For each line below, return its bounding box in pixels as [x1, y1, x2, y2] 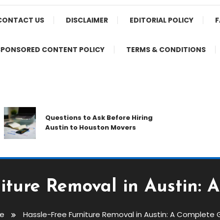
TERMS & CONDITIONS [126, 45, 206, 55]
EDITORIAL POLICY [129, 15, 193, 26]
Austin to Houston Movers [35, 123, 127, 133]
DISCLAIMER [65, 15, 108, 26]
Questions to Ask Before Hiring [35, 113, 143, 123]
